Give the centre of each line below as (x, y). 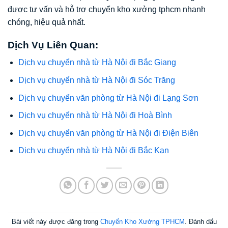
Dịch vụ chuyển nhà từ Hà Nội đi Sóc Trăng (96, 80)
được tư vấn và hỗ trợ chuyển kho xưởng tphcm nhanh (107, 10)
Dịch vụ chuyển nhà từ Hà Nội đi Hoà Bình (95, 116)
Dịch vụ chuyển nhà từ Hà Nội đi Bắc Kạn (93, 151)
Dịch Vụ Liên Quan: (53, 45)
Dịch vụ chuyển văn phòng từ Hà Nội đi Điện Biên (108, 133)
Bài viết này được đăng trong (56, 221)
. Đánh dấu (201, 221)
